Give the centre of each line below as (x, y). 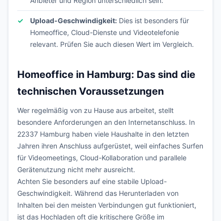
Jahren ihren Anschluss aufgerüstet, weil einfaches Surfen (110, 146)
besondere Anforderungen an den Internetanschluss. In (106, 122)
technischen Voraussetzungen (91, 91)
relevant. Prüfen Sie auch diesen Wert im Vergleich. (112, 44)
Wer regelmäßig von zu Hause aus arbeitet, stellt (95, 110)
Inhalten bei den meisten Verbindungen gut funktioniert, (107, 205)
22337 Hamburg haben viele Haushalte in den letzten (103, 134)
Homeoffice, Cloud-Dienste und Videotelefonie (105, 32)
